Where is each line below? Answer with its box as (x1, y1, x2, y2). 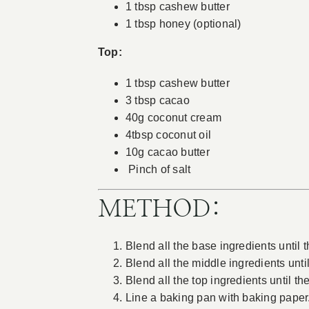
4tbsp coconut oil (125, 129, 212, 141)
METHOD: (97, 198, 221, 222)
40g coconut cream (125, 112, 222, 124)
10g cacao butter (125, 146, 210, 159)
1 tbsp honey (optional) (125, 18, 241, 30)
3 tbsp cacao (125, 94, 190, 107)
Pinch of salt (125, 163, 191, 176)
